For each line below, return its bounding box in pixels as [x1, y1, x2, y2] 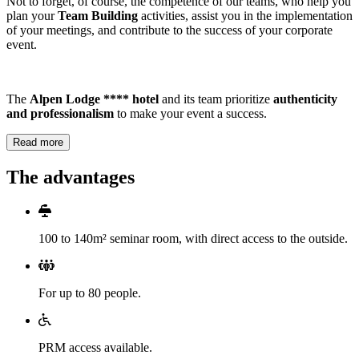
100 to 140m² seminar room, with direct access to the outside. [38, 231, 348, 245]
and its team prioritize [159, 92, 273, 107]
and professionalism [6, 107, 114, 121]
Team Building [58, 9, 138, 23]
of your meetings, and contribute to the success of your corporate [6, 23, 333, 38]
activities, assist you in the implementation [138, 9, 353, 23]
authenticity [273, 92, 337, 107]
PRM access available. [38, 340, 152, 354]
